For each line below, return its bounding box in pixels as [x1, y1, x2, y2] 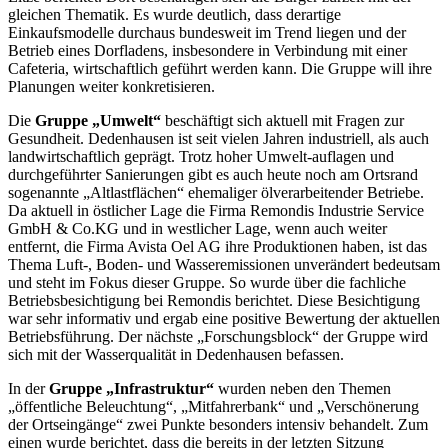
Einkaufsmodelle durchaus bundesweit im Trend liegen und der [8, 23, 406, 41]
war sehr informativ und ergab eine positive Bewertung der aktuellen [8, 309, 440, 327]
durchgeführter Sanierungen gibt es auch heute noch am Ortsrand [8, 165, 418, 183]
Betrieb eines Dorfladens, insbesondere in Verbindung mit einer [8, 41, 407, 59]
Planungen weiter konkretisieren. [8, 77, 215, 95]
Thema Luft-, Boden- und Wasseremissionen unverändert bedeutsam [8, 255, 440, 273]
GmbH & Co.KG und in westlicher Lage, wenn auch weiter [8, 219, 387, 237]
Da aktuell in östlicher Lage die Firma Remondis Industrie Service [8, 201, 424, 219]
